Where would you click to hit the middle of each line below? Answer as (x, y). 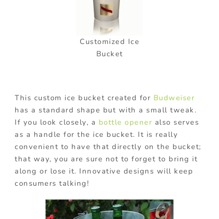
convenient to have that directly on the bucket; (108, 147)
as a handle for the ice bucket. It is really (96, 135)
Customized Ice (109, 42)
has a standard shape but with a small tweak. (106, 110)
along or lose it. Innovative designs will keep (104, 171)
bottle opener (125, 122)
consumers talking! (52, 184)
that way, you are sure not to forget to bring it (106, 159)
